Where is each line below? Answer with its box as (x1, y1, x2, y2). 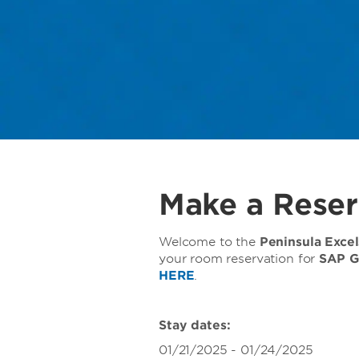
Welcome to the (159, 235, 260, 249)
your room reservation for (159, 252, 320, 266)
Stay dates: (159, 318, 231, 333)
